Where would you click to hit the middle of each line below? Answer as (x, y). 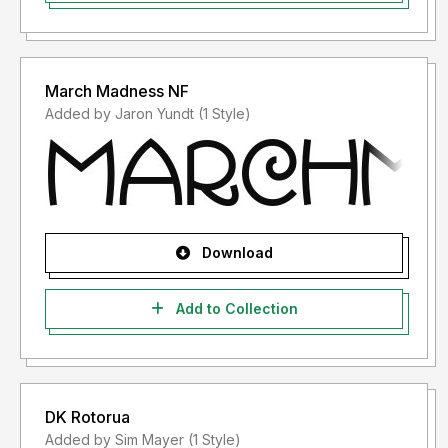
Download (235, 253)
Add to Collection (234, 309)
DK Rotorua (87, 417)
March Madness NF (117, 91)
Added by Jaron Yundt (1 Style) (224, 114)
